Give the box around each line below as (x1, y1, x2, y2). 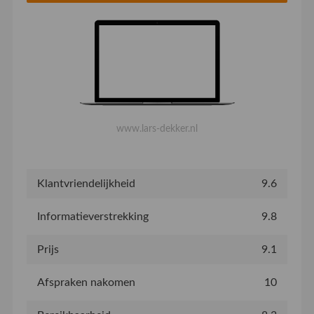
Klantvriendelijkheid (36, 177, 135, 189)
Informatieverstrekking (36, 210, 149, 222)
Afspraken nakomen (36, 276, 135, 288)
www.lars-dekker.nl (116, 123, 198, 134)
